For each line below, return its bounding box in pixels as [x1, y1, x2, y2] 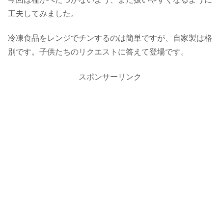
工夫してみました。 [8, 9, 79, 18]
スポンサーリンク [79, 72, 141, 81]
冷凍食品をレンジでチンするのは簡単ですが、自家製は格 [8, 34, 212, 43]
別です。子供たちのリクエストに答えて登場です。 [8, 48, 189, 56]
